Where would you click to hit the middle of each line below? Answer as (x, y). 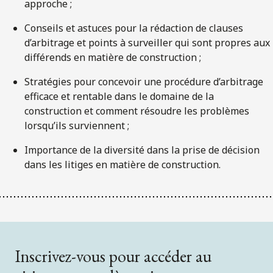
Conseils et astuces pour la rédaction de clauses (134, 28)
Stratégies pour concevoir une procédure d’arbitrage (144, 81)
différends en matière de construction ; (113, 57)
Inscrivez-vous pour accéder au (113, 256)
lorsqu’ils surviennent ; (77, 125)
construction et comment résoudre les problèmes (137, 111)
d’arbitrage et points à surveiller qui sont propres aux (147, 42)
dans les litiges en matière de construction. (122, 164)
